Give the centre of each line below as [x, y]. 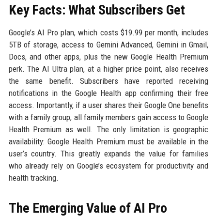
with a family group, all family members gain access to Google [108, 117]
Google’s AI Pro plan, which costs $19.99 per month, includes [108, 33]
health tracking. [33, 178]
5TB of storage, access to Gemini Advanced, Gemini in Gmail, [108, 45]
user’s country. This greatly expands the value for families [108, 154]
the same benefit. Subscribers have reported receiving [108, 81]
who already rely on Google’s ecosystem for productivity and [108, 166]
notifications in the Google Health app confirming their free [108, 93]
